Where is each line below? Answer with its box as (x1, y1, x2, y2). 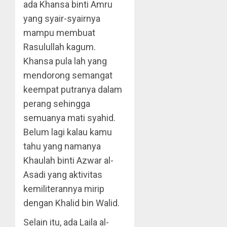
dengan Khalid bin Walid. (23, 198, 120, 208)
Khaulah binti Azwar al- (23, 155, 113, 166)
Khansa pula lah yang (23, 56, 107, 66)
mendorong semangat (23, 70, 112, 81)
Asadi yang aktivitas (23, 169, 102, 180)
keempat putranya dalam (23, 84, 122, 95)
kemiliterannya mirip (23, 183, 104, 194)
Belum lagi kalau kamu (23, 127, 112, 137)
